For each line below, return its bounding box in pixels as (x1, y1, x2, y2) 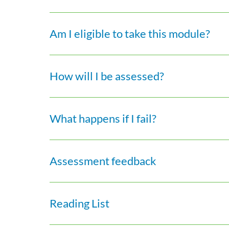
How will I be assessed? (50, 69, 165, 83)
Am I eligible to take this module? (50, 27, 211, 40)
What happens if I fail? (50, 111, 157, 125)
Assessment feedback (50, 154, 157, 168)
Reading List (50, 196, 110, 210)
